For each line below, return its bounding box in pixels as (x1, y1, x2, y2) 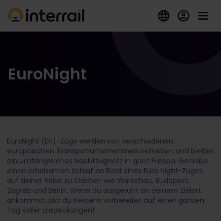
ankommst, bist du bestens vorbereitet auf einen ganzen (7, 195, 204, 205)
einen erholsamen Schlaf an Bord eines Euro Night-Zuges (7, 166, 203, 176)
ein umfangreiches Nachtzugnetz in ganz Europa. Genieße (7, 156, 208, 166)
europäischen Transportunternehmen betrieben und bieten (7, 146, 213, 156)
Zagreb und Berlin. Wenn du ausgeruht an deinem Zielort (7, 185, 201, 195)
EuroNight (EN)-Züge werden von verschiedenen (7, 136, 173, 146)
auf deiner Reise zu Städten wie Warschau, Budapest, (7, 176, 189, 185)
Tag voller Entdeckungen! (7, 205, 94, 215)
